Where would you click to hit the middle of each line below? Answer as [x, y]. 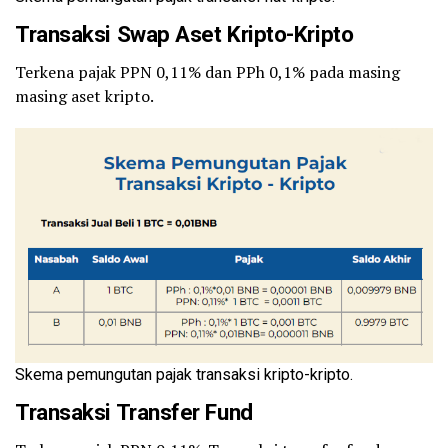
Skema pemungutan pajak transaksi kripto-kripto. [184, 375]
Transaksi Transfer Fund [134, 412]
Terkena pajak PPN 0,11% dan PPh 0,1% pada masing [207, 72]
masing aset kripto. [84, 96]
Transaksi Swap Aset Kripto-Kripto [187, 34]
